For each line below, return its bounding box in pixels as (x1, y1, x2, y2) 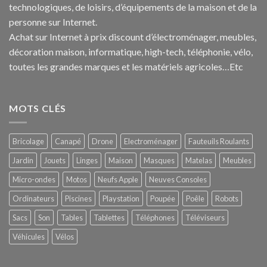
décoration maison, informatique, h (9, 45, 150, 57)
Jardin (13, 156, 33, 166)
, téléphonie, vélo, (184, 45, 253, 57)
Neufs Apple (98, 175, 138, 185)
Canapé (55, 136, 81, 147)
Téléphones (135, 213, 175, 223)
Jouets (44, 156, 66, 166)
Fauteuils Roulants (188, 136, 249, 147)
